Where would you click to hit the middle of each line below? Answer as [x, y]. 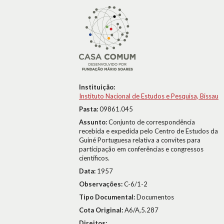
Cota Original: [102, 210]
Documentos [155, 197]
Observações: [101, 184]
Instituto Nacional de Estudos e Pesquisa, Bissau [149, 96]
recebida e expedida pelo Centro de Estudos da [148, 131]
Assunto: [94, 122]
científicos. [94, 158]
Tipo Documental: [108, 197]
